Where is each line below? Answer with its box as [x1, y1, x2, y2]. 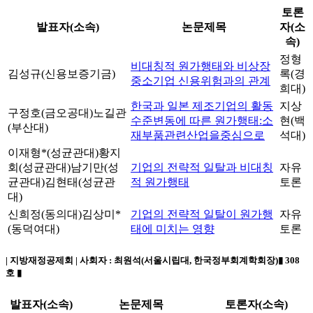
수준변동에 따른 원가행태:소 [131, 115, 273, 127]
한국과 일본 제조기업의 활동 [131, 100, 273, 112]
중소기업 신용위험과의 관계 [131, 75, 270, 87]
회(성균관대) [8, 161, 71, 174]
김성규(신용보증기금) [8, 68, 115, 80]
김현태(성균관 [45, 176, 115, 189]
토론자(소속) [224, 298, 288, 310]
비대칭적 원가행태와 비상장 [131, 60, 270, 73]
